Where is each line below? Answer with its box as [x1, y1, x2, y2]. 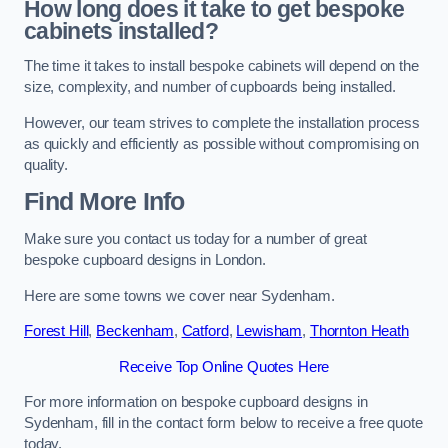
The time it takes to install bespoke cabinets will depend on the [24, 58, 419, 75]
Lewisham [236, 323, 303, 340]
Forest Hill [24, 323, 89, 340]
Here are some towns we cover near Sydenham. [24, 287, 335, 304]
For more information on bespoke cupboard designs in [24, 394, 368, 411]
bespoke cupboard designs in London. [24, 252, 266, 269]
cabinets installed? [24, 17, 219, 44]
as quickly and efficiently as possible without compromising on [24, 135, 419, 152]
